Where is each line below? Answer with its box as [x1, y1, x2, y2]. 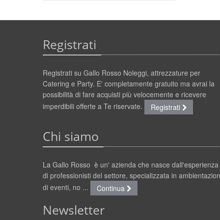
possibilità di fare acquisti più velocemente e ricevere [43, 89, 206, 99]
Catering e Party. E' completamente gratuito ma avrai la [43, 79, 215, 88]
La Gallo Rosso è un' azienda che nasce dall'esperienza [43, 160, 219, 169]
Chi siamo [43, 128, 99, 144]
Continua [97, 183, 127, 193]
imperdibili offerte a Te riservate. [43, 101, 144, 111]
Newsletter [43, 202, 105, 218]
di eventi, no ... [43, 182, 90, 192]
